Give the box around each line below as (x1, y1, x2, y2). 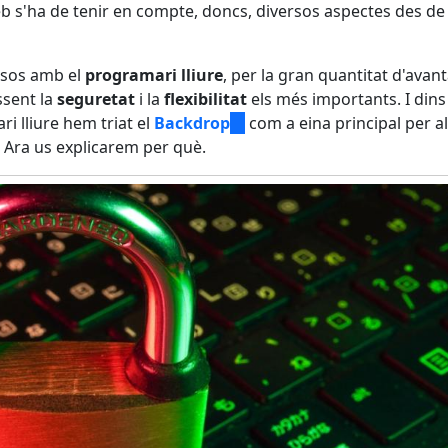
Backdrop (154, 111, 230, 134)
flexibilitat (164, 87, 247, 110)
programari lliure (85, 63, 223, 86)
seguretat (57, 87, 135, 110)
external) (230, 159, 297, 182)
